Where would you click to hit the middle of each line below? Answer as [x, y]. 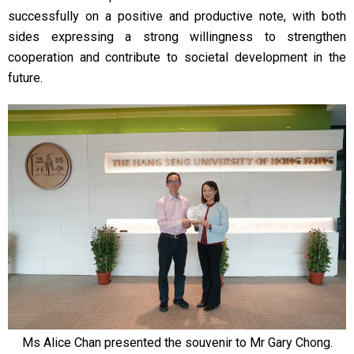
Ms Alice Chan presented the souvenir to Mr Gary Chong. [177, 343]
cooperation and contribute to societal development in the [177, 57]
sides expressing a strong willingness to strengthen [177, 37]
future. [25, 78]
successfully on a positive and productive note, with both [177, 16]
